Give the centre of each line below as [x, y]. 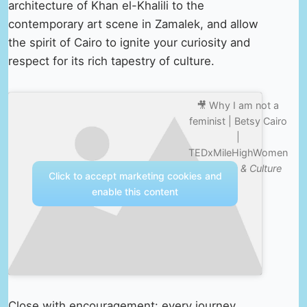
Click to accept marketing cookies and [135, 175]
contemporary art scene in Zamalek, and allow [133, 24]
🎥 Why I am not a [238, 105]
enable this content [135, 191]
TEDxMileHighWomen [238, 152]
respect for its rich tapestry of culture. [111, 61]
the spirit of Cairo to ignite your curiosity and [129, 42]
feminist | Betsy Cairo [238, 121]
